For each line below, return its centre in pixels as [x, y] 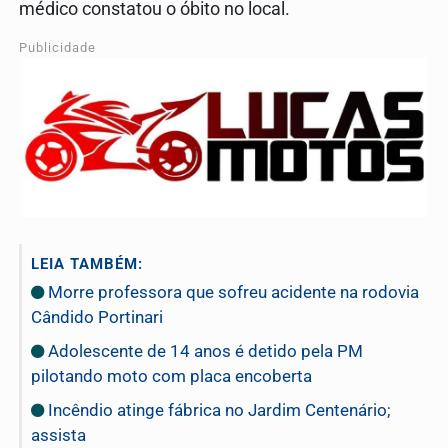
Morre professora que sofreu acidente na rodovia [231, 291]
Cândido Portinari [97, 316]
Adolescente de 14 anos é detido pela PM [203, 350]
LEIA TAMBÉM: [87, 263]
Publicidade [57, 48]
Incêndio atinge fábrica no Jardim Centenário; [217, 409]
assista [58, 434]
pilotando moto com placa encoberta [171, 375]
